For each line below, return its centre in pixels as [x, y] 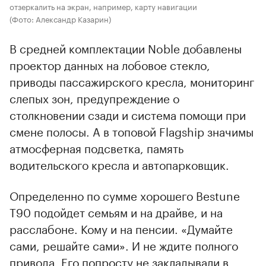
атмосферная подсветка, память [96, 147]
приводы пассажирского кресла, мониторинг [132, 80]
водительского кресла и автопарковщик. [119, 164]
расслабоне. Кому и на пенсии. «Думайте [121, 228]
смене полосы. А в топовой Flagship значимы [132, 130]
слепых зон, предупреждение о [94, 97]
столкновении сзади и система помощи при [128, 114]
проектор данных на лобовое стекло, [110, 64]
